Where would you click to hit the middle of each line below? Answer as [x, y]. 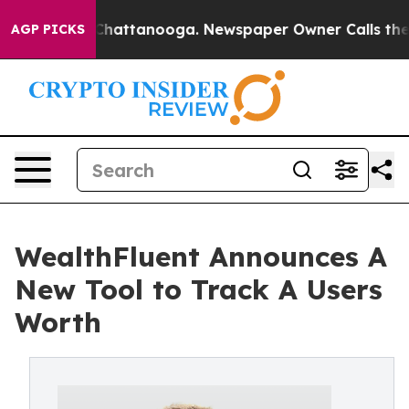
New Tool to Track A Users [199, 289]
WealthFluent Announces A [201, 257]
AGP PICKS [48, 29]
